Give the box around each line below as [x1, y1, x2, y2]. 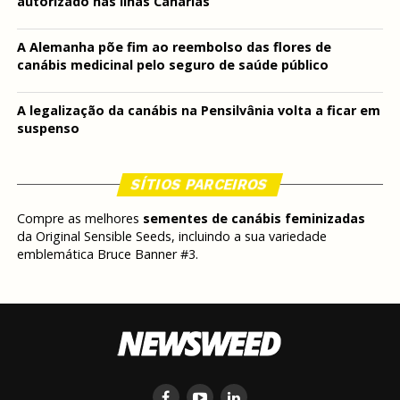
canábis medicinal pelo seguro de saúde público [16, 56, 329, 74]
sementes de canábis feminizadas [142, 210, 365, 228]
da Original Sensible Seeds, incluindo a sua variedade [16, 228, 327, 246]
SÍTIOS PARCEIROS [129, 176, 271, 194]
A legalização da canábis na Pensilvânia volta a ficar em [16, 102, 380, 120]
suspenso [16, 120, 79, 137]
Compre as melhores [16, 210, 143, 228]
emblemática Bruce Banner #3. [16, 246, 198, 263]
